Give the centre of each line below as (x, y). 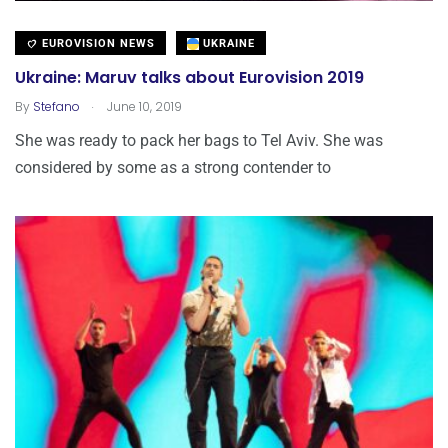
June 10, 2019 (143, 107)
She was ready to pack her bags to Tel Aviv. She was (199, 141)
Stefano (56, 107)
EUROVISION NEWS (96, 44)
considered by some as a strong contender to (173, 168)
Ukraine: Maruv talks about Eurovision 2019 (189, 78)
